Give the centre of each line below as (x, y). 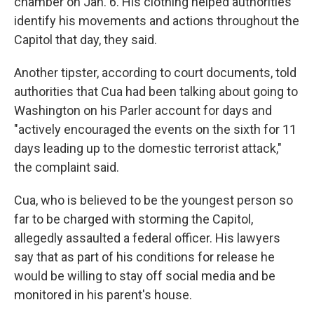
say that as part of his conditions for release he (144, 257)
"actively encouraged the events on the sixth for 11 (155, 129)
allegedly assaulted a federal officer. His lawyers (147, 238)
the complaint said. (67, 167)
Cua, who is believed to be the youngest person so (153, 200)
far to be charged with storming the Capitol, (134, 219)
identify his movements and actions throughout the (157, 21)
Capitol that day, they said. (86, 40)
